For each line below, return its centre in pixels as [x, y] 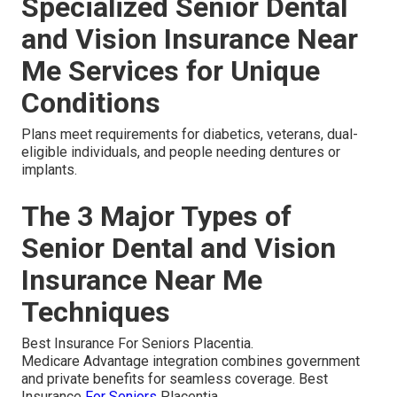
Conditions [91, 103]
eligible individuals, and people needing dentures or [181, 152]
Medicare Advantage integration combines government [191, 361]
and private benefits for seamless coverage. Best [175, 379]
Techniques [96, 312]
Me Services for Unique [171, 71]
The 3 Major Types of [156, 216]
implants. [49, 170]
